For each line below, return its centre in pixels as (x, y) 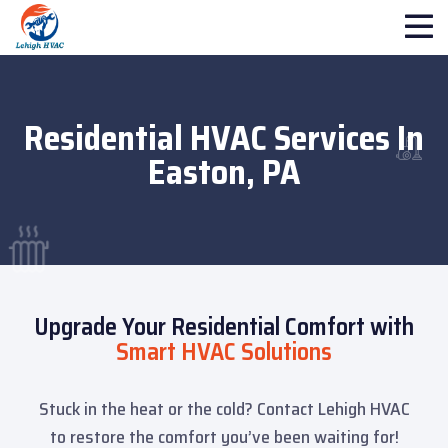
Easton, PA (224, 172)
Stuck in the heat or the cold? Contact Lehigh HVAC (224, 409)
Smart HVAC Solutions (224, 352)
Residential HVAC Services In (224, 138)
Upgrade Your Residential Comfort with (224, 327)
